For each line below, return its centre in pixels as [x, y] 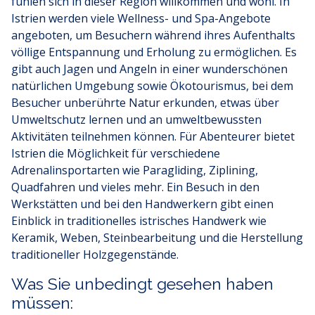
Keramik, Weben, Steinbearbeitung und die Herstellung [157, 238]
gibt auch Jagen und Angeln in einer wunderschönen [149, 69]
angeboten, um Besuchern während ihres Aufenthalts [153, 35]
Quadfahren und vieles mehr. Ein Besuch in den [135, 187]
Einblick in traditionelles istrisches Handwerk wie [139, 221]
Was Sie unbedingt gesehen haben [142, 284]
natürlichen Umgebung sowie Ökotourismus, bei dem [152, 86]
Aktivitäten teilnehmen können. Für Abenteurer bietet [153, 136]
